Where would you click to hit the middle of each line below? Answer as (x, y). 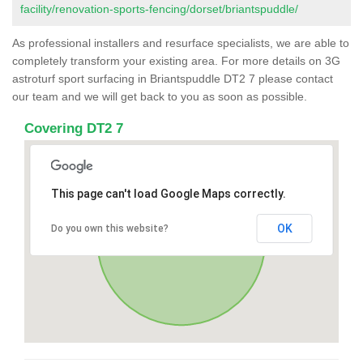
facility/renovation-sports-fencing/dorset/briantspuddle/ (159, 9)
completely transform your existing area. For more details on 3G (176, 60)
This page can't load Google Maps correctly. (168, 193)
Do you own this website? (109, 228)
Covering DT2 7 (74, 128)
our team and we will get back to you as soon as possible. (160, 96)
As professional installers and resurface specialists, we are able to (181, 43)
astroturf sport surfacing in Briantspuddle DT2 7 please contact (173, 78)
